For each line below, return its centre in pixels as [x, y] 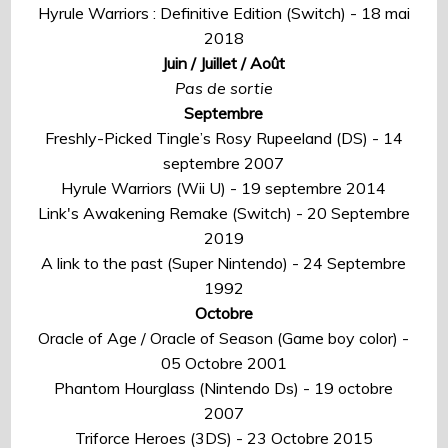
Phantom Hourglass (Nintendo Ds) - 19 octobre [224, 387]
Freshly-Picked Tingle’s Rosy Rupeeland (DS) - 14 [223, 137]
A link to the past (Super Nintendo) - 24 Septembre [224, 262]
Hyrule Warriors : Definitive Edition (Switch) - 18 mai [223, 12]
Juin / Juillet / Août [224, 62]
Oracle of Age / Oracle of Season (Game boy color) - [224, 337]
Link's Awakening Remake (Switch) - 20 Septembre [223, 212]
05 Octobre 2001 [223, 362]
